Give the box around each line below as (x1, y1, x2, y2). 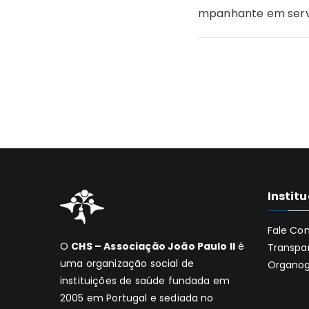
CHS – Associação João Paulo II (71, 239, 236, 253)
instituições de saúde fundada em (60, 274, 230, 288)
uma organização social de (60, 257, 195, 270)
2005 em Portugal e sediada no (60, 291, 214, 305)
